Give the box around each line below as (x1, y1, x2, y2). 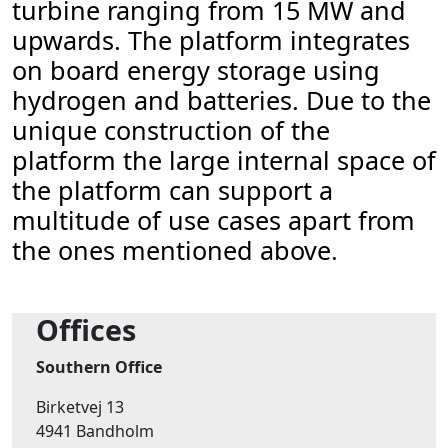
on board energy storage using (12, 53, 380, 87)
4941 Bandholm (36, 420, 154, 442)
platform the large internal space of (12, 143, 436, 177)
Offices (36, 310, 136, 349)
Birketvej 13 (36, 396, 124, 418)
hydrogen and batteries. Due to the (12, 83, 431, 117)
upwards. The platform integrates (12, 23, 410, 57)
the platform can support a (12, 173, 333, 207)
